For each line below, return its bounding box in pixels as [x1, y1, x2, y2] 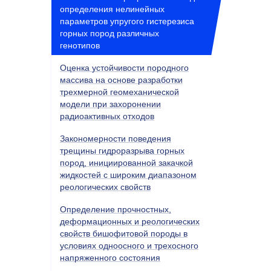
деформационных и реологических [60, 216, 200, 226]
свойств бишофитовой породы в [60, 228, 188, 238]
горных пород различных [60, 28, 159, 38]
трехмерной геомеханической [60, 87, 179, 97]
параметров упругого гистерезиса [60, 16, 194, 26]
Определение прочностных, [60, 204, 171, 214]
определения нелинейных [60, 4, 165, 14]
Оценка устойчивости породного [60, 62, 189, 73]
